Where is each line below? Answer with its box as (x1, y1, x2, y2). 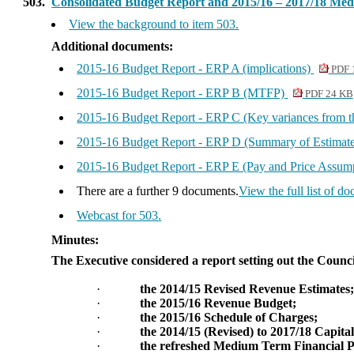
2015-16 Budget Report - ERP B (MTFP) (77, 86, 288, 100)
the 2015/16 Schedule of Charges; (140, 311, 318, 324)
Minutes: (51, 233, 100, 247)
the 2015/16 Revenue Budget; (140, 296, 297, 310)
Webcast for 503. (77, 209, 162, 222)
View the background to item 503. (69, 17, 239, 31)
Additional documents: (51, 40, 174, 53)
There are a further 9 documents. (77, 184, 239, 198)
